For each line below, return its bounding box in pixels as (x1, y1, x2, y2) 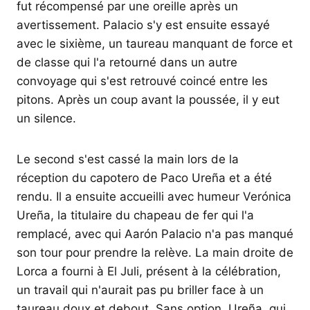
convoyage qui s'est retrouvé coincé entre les (17, 74, 268, 89)
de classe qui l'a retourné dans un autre (17, 55, 237, 70)
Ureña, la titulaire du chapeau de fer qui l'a (17, 208, 254, 223)
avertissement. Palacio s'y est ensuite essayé (17, 18, 270, 33)
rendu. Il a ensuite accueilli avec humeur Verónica (17, 190, 291, 204)
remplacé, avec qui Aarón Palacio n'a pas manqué (17, 227, 293, 241)
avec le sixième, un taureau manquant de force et (17, 37, 293, 51)
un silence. (17, 111, 76, 126)
